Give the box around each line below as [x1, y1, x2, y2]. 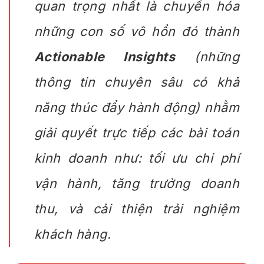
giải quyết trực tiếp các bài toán [34, 125, 239, 141]
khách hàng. [34, 226, 111, 242]
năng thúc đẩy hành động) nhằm [34, 100, 239, 115]
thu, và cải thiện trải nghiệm [34, 201, 239, 217]
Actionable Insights [34, 49, 176, 65]
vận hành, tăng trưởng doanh [34, 176, 239, 192]
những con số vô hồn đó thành [34, 24, 239, 39]
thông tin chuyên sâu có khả [34, 74, 239, 90]
